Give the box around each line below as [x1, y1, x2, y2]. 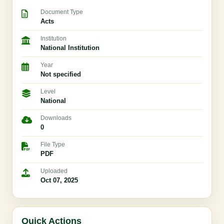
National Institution [40, 44, 99, 51]
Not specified [40, 70, 81, 78]
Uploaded [40, 167, 67, 174]
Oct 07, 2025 [40, 176, 78, 184]
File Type [40, 141, 65, 148]
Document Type [40, 8, 83, 15]
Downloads [40, 114, 71, 121]
